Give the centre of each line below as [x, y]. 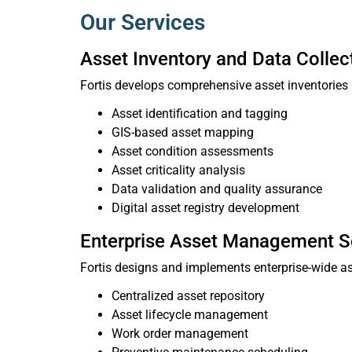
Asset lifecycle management [190, 315]
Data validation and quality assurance [217, 189]
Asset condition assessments [192, 151]
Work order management [180, 334]
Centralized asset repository [188, 296]
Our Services [143, 22]
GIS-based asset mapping [183, 132]
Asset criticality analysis [178, 170]
